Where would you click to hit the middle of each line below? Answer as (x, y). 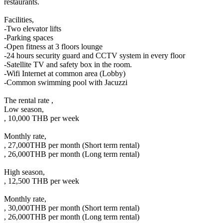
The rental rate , (29, 101)
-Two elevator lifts (33, 29)
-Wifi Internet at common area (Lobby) (65, 74)
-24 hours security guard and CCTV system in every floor (95, 56)
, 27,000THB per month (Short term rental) (72, 145)
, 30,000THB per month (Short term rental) (72, 208)
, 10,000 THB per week (42, 118)
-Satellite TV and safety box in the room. (68, 65)
